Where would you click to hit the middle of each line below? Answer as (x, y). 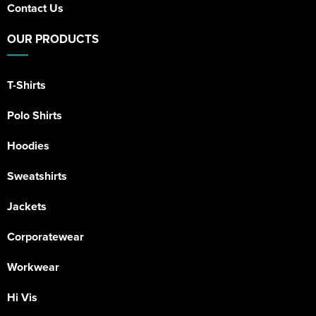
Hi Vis (22, 297)
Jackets (27, 206)
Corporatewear (45, 237)
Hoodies (28, 146)
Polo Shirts (35, 115)
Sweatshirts (37, 176)
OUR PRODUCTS (53, 39)
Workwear (33, 267)
